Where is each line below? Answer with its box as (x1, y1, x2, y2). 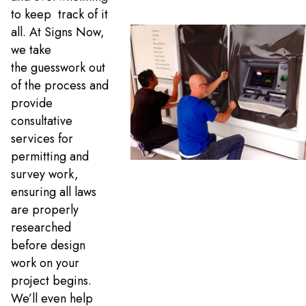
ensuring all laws (11, 183, 96, 201)
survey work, (11, 165, 79, 184)
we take (11, 41, 51, 59)
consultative (11, 112, 72, 130)
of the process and (11, 76, 109, 95)
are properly (11, 201, 79, 219)
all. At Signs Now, (11, 23, 105, 42)
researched (11, 219, 71, 237)
